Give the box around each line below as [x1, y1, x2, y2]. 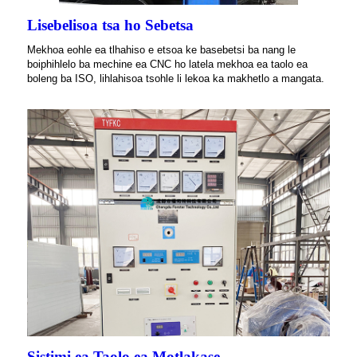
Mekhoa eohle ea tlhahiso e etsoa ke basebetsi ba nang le [27, 44, 296, 57]
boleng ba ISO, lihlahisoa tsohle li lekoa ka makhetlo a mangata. [27, 73, 324, 85]
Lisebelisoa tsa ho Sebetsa [27, 17, 194, 34]
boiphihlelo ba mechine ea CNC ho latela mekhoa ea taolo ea [27, 58, 308, 71]
